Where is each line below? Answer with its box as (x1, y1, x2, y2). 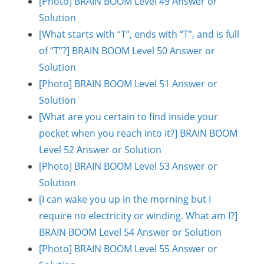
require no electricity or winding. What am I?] (39, 209, 237, 222)
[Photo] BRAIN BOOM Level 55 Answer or (39, 242, 217, 255)
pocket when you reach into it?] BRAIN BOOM (39, 126, 237, 140)
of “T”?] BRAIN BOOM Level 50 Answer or (39, 44, 215, 57)
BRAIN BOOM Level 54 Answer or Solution (39, 225, 222, 239)
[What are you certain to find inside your (39, 110, 218, 123)
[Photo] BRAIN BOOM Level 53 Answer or (39, 159, 217, 173)
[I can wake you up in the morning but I (39, 192, 211, 206)
